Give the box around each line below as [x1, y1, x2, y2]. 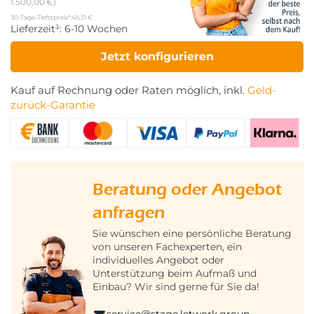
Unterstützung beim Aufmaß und [92, 266, 257, 280]
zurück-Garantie [11, 99, 95, 112]
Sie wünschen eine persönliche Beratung [92, 226, 292, 240]
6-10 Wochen [64, 22, 128, 36]
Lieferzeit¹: [11, 22, 64, 36]
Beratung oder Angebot [92, 179, 282, 199]
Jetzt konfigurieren [100, 50, 214, 64]
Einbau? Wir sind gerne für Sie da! [92, 280, 259, 293]
